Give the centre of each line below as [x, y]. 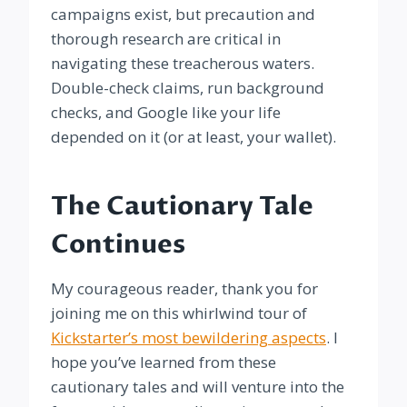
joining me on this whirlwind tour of [179, 313]
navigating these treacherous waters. [183, 64]
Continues [118, 245]
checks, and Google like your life [166, 113]
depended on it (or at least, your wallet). [194, 137]
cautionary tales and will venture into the [198, 387]
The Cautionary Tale [182, 207]
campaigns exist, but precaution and [183, 15]
